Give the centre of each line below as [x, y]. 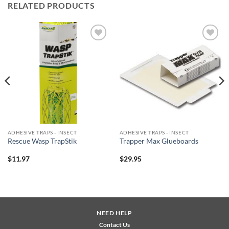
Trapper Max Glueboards [159, 141]
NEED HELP [114, 213]
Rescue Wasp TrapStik [42, 141]
